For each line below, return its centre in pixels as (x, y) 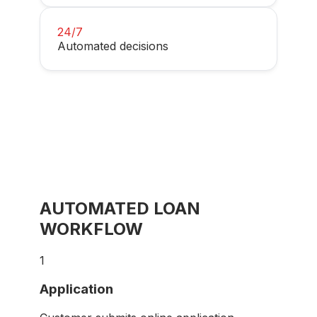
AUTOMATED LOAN (120, 209)
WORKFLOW (91, 229)
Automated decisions (113, 46)
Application (76, 289)
